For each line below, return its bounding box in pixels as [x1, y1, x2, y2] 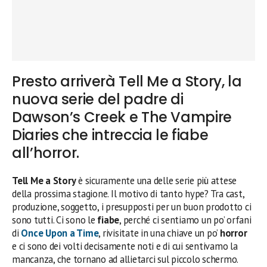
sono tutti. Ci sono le [12, 213, 95, 226]
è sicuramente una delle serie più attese [76, 173, 237, 187]
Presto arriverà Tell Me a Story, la [12, 71, 242, 91]
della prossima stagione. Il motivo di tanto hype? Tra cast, [12, 187, 244, 200]
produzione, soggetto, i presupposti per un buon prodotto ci [12, 200, 252, 213]
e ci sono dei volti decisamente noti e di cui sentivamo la [12, 239, 238, 253]
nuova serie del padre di [12, 89, 184, 109]
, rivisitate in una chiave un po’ [98, 226, 220, 240]
